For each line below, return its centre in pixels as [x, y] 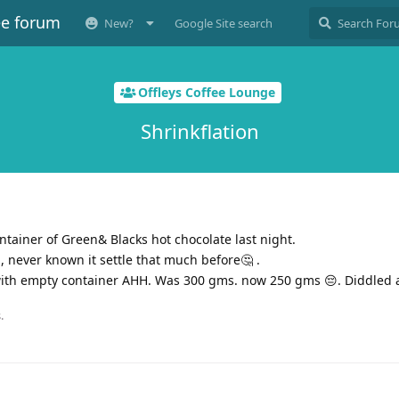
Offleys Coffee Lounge [206, 93]
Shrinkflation [199, 130]
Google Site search [224, 23]
